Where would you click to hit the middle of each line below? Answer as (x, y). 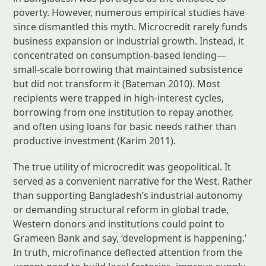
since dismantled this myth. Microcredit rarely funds (131, 26)
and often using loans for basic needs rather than (125, 126)
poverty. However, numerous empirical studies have (129, 12)
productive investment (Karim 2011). (95, 140)
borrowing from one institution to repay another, (123, 112)
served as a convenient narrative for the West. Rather (133, 181)
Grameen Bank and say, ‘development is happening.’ (130, 238)
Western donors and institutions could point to (119, 224)
